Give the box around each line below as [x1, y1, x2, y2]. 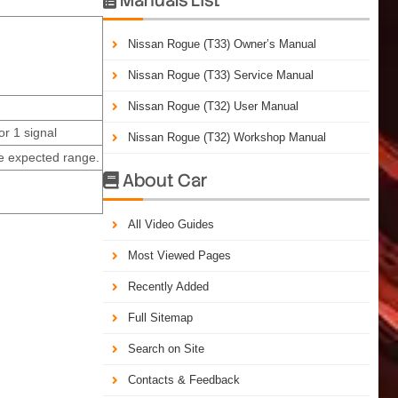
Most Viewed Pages [128, 248, 231, 262]
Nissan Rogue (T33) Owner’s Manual [128, 36, 316, 51]
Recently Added [128, 279, 209, 293]
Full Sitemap [128, 310, 193, 324]
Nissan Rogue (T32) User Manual [128, 99, 298, 113]
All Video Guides [128, 217, 214, 231]
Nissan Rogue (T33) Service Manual [128, 68, 314, 82]
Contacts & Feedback [128, 372, 240, 386]
